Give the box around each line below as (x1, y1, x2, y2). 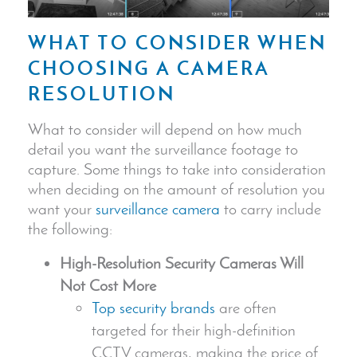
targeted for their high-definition (92, 320, 296, 339)
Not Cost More (60, 275, 156, 295)
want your (28, 198, 96, 218)
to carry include (220, 198, 321, 218)
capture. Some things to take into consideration (28, 159, 326, 178)
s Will (271, 253, 304, 273)
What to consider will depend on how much (28, 119, 302, 139)
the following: (28, 218, 112, 238)
